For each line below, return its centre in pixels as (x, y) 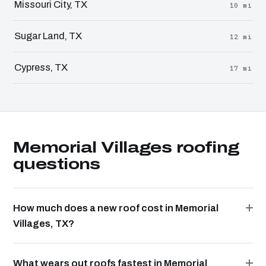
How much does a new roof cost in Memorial (116, 208)
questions (57, 164)
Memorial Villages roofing (126, 147)
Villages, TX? (44, 223)
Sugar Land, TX (48, 36)
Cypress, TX (41, 67)
